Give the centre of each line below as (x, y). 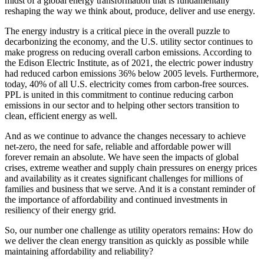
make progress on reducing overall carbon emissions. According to (128, 52)
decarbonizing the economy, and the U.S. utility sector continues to (129, 42)
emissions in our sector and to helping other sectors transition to (122, 105)
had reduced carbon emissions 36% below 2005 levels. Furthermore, (132, 74)
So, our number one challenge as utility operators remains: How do (129, 230)
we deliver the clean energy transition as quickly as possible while (127, 241)
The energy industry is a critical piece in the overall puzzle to (117, 31)
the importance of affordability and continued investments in (116, 200)
